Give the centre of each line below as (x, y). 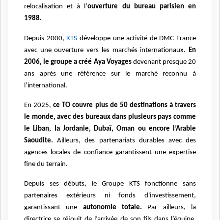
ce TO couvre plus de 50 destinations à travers (125, 105)
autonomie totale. (112, 208)
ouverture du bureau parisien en (142, 7)
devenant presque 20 (164, 62)
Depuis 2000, (45, 38)
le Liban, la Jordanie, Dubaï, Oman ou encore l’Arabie (110, 129)
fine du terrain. (46, 164)
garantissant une (54, 208)
